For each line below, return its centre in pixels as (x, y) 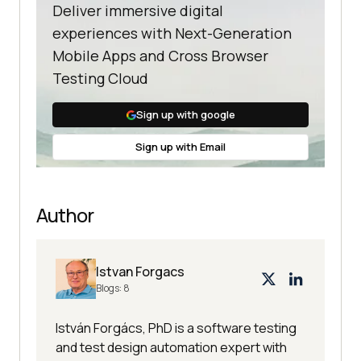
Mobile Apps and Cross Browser (160, 56)
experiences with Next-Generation (172, 33)
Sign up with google (185, 115)
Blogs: (110, 288)
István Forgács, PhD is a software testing (176, 328)
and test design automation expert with (171, 348)
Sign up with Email (180, 147)
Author (65, 215)
